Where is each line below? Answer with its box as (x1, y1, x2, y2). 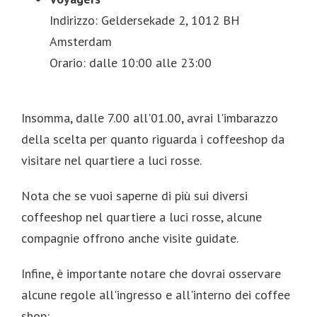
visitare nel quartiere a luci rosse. (21, 151, 202, 168)
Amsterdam (50, 33, 112, 50)
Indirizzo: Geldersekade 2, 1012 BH (50, 11, 240, 28)
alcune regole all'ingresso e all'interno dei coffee (21, 286, 290, 303)
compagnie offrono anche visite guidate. (21, 229, 238, 246)
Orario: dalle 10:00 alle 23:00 (50, 54, 212, 71)
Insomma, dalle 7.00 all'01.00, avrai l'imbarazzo (21, 109, 278, 126)
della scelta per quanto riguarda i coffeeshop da (21, 130, 284, 147)
